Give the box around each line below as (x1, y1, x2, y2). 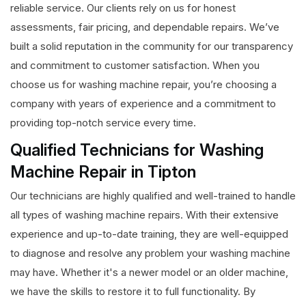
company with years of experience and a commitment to (10, 97, 276, 111)
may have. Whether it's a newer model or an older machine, (10, 266, 288, 279)
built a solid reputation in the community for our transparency (10, 40, 293, 53)
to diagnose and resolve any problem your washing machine (10, 247, 290, 260)
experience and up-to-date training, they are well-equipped (10, 227, 288, 241)
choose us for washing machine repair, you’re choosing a (10, 78, 277, 92)
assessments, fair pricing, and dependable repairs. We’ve (10, 20, 279, 34)
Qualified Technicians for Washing (10, 140, 264, 161)
